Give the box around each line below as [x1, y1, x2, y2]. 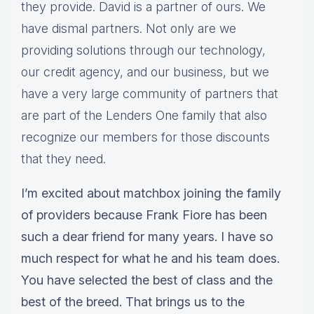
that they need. [21, 151, 106, 167]
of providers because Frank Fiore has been [21, 207, 267, 223]
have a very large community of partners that [21, 86, 278, 102]
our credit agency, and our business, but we [21, 64, 269, 80]
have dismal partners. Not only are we [21, 21, 236, 36]
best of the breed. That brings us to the [21, 294, 245, 310]
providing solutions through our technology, [21, 43, 266, 58]
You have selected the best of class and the [21, 273, 273, 288]
